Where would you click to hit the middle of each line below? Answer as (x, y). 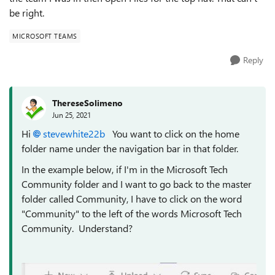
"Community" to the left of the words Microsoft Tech (132, 213)
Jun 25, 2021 (72, 114)
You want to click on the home (172, 134)
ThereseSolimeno (87, 103)
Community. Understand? (77, 228)
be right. (28, 13)
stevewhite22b (74, 134)
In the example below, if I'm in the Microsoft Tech (125, 169)
